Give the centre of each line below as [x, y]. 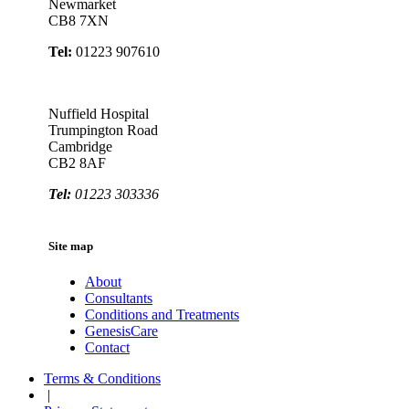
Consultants [119, 299]
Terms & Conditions [102, 379]
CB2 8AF [77, 163]
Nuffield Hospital [99, 113]
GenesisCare [121, 331]
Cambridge [80, 146]
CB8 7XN [79, 20]
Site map [71, 246]
